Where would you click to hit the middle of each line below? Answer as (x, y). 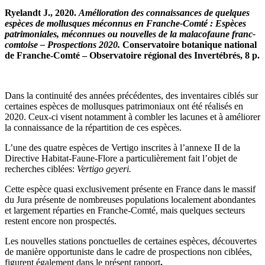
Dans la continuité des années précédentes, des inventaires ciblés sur (131, 95)
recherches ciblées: (41, 169)
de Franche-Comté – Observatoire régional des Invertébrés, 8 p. (132, 55)
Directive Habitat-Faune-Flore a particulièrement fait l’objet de (121, 158)
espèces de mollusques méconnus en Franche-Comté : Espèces (125, 23)
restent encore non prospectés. (61, 221)
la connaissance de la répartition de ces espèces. (93, 127)
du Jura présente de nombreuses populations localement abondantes (130, 199)
